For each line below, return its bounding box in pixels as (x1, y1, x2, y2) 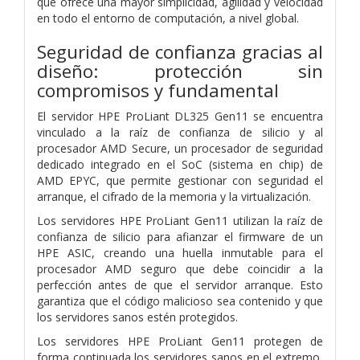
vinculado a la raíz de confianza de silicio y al (37, 124, 323, 140)
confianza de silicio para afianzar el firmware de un (37, 228, 323, 244)
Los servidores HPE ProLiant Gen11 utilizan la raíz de (37, 212, 323, 228)
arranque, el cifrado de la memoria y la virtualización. (37, 188, 311, 204)
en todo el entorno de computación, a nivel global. (37, 10, 299, 26)
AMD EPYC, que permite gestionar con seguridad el (37, 172, 323, 188)
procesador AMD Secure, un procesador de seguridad (37, 140, 323, 156)
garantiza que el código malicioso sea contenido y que (37, 292, 323, 309)
